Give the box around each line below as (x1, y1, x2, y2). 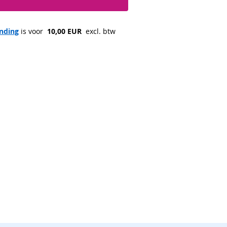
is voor (19, 26, 45, 36)
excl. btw (84, 26, 116, 36)
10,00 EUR (45, 26, 84, 36)
